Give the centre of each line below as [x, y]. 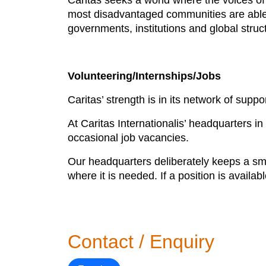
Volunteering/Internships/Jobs [144, 76]
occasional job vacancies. [128, 138]
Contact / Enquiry [141, 242]
